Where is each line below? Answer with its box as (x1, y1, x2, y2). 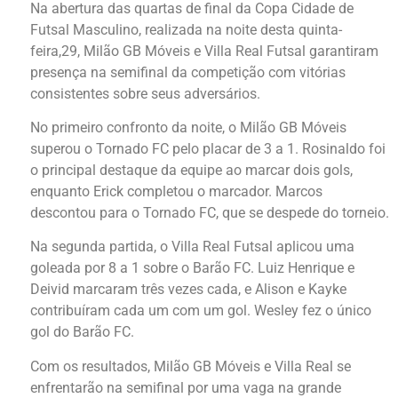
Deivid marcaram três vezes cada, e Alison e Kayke (30, 281, 346, 298)
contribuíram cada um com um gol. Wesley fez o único (30, 302, 371, 320)
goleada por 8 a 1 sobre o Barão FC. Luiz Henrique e (30, 259, 354, 277)
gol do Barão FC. (30, 323, 134, 341)
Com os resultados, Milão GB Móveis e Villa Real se (30, 357, 351, 375)
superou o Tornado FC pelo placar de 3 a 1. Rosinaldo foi (30, 139, 386, 157)
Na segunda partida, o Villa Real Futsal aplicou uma (30, 238, 354, 256)
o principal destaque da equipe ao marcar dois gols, (30, 161, 353, 179)
